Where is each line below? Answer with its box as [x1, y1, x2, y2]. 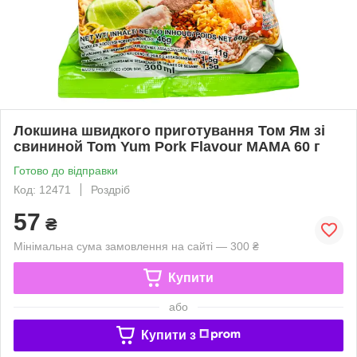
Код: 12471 [14, 182, 71, 196]
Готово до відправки [14, 163, 118, 177]
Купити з [140, 328, 196, 342]
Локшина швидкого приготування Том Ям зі [14, 122, 325, 139]
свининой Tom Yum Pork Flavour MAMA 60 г [14, 138, 320, 155]
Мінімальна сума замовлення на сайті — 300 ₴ [14, 239, 259, 253]
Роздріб [91, 182, 130, 196]
